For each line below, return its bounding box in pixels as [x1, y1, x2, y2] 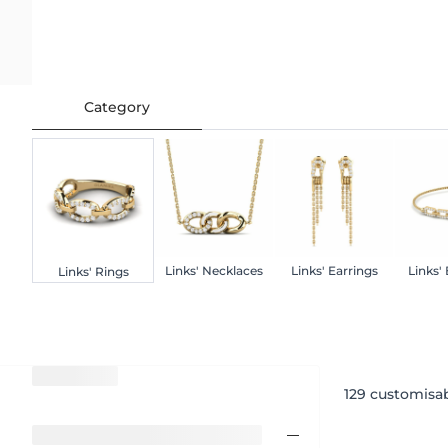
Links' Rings [57, 263, 129, 279]
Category [84, 97, 150, 116]
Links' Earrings [290, 262, 378, 278]
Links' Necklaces [165, 262, 263, 278]
